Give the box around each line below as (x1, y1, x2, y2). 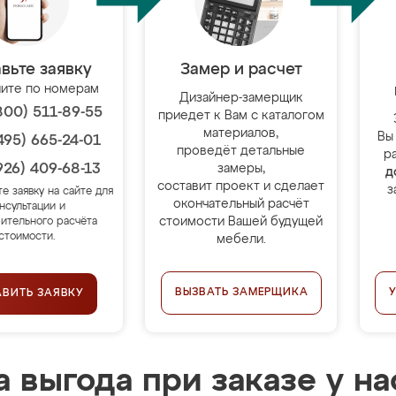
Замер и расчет (179, 62, 302, 78)
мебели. (216, 233, 266, 246)
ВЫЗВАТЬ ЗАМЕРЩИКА (174, 287, 308, 298)
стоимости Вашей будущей (159, 216, 324, 228)
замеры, (217, 163, 265, 175)
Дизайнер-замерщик (179, 92, 303, 104)
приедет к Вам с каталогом (157, 110, 324, 122)
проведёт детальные (177, 145, 306, 157)
